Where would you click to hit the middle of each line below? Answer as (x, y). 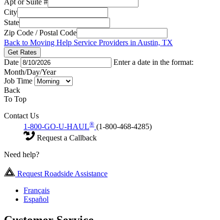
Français (37, 190)
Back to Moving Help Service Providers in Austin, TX (88, 42)
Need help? (22, 154)
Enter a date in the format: (153, 62)
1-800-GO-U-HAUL (56, 126)
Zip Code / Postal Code (40, 32)
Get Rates (22, 52)
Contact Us (21, 115)
